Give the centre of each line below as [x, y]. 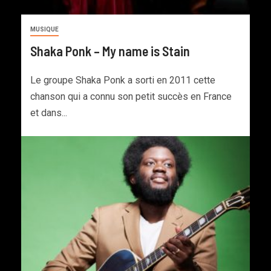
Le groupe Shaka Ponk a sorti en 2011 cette [123, 80]
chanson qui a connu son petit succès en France [131, 97]
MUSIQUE [44, 30]
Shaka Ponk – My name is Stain [110, 51]
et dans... [49, 113]
